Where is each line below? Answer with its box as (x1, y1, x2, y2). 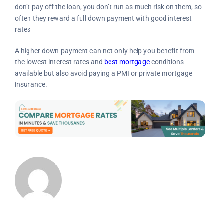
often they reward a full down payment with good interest (14, 14, 192, 23)
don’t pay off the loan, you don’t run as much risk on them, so (14, 3, 202, 11)
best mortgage (104, 58, 150, 66)
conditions (149, 58, 184, 66)
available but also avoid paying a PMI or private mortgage (14, 69, 192, 78)
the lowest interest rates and (14, 58, 105, 66)
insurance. (14, 81, 48, 89)
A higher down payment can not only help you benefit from (14, 47, 195, 55)
